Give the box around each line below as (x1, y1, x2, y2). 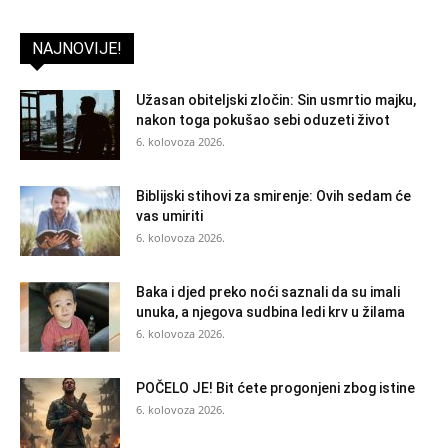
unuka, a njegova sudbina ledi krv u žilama (136, 303, 405, 320)
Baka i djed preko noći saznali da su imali (136, 283, 400, 300)
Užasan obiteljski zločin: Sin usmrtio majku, (136, 91, 416, 108)
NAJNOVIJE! (32, 38, 122, 58)
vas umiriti (136, 207, 203, 224)
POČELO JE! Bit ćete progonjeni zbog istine (136, 379, 415, 396)
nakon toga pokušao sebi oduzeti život (136, 111, 390, 128)
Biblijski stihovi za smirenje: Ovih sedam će (136, 187, 411, 204)
